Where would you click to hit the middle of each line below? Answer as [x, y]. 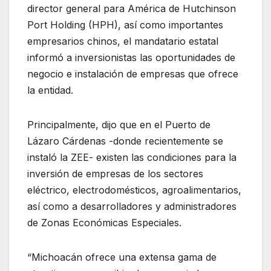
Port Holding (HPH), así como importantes [125, 24]
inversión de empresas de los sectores [115, 173]
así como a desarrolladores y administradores [132, 206]
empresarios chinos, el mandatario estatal [123, 41]
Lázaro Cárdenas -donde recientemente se [125, 141]
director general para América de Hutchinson [132, 8]
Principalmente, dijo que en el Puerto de [119, 124]
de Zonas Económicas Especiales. [104, 222]
